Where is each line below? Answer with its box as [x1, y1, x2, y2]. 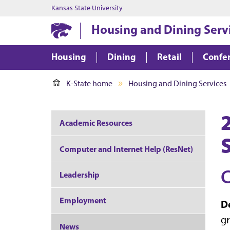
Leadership [60, 169, 100, 180]
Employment [60, 195, 106, 206]
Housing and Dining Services [128, 79, 226, 88]
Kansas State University [51, 4, 123, 12]
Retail [157, 51, 182, 63]
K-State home [66, 79, 112, 88]
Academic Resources [60, 118, 132, 128]
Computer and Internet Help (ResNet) [60, 143, 193, 154]
